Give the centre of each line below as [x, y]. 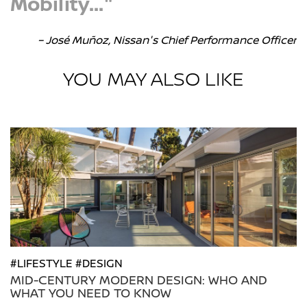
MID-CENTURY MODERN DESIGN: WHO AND [139, 280]
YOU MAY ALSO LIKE [153, 78]
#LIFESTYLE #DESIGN [66, 263]
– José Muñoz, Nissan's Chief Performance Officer [167, 40]
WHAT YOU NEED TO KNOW [91, 293]
